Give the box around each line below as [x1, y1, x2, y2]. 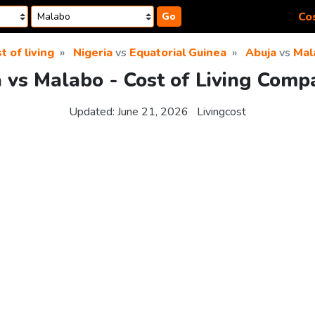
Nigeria [73, 45, 112, 60]
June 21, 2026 [117, 104, 188, 120]
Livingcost [197, 104, 246, 120]
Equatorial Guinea [129, 45, 226, 60]
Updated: [69, 104, 117, 120]
